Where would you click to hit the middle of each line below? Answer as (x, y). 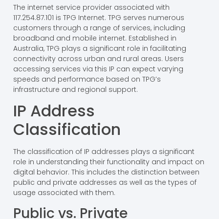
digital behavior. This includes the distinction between (106, 172)
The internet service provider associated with (91, 7)
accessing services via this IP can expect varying (98, 69)
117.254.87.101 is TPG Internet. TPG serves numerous (99, 17)
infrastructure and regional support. (75, 89)
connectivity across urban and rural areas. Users (98, 58)
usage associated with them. (64, 193)
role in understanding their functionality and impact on (109, 162)
